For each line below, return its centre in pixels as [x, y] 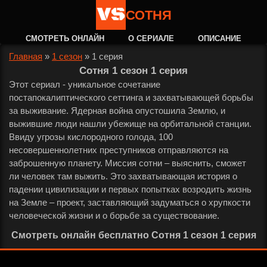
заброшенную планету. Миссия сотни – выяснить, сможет [128, 163]
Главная [26, 56]
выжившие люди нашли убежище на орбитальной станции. [130, 124]
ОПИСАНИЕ [220, 38]
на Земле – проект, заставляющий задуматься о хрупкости [130, 202]
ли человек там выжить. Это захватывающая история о [123, 176]
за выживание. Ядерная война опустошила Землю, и [117, 111]
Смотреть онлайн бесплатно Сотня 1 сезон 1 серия [133, 235]
